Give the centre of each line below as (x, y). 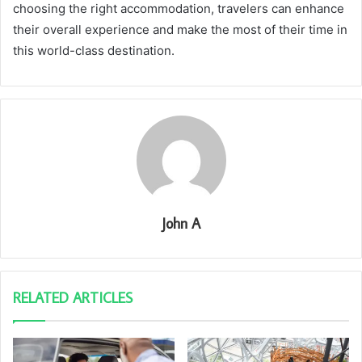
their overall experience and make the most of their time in (180, 29)
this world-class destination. (94, 50)
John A (181, 223)
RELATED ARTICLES (73, 297)
